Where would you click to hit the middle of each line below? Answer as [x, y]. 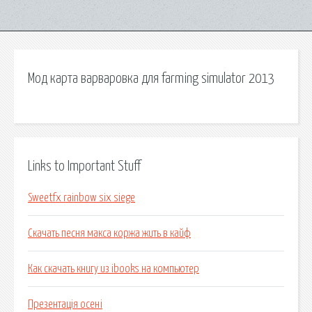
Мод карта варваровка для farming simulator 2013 [151, 79]
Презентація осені [65, 305]
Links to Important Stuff [84, 166]
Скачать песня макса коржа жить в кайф [109, 234]
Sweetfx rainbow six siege [81, 198]
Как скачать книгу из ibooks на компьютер [114, 269]
